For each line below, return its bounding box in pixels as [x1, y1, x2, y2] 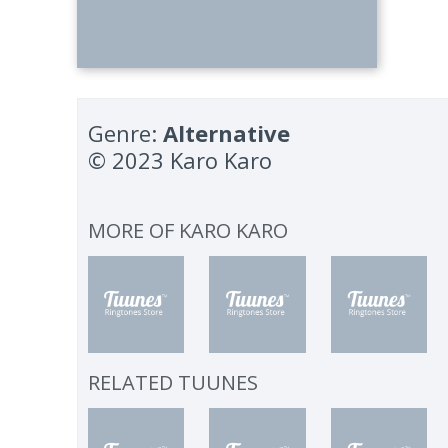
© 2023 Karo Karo [88, 145, 273, 175]
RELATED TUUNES [88, 368, 259, 396]
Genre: [88, 118, 164, 148]
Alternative [163, 118, 291, 148]
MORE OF [88, 217, 180, 244]
